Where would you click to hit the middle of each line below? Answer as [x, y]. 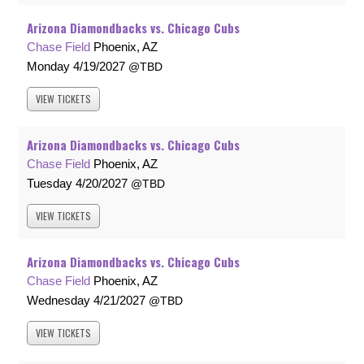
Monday [48, 67]
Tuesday [50, 184]
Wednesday [58, 301]
